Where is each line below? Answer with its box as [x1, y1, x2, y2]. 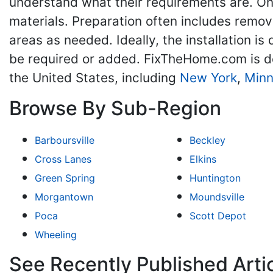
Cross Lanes [34, 153, 91, 165]
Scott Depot [190, 210, 247, 222]
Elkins [190, 153, 217, 165]
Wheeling [34, 229, 77, 241]
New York [180, 70, 237, 85]
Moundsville [190, 191, 245, 203]
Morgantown [34, 191, 93, 203]
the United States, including [9, 70, 180, 85]
